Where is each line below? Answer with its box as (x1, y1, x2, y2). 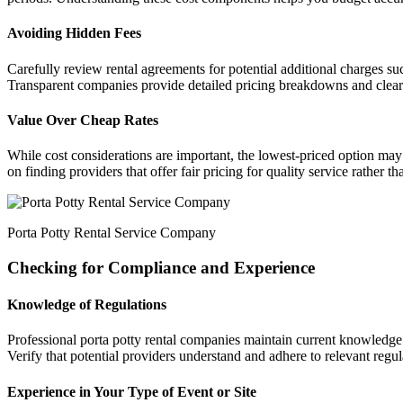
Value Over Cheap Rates (7, 112, 158, 128)
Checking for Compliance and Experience (7, 257, 315, 277)
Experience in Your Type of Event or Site (7, 383, 256, 399)
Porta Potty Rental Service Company (7, 225, 216, 241)
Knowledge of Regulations (7, 297, 166, 313)
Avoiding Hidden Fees (7, 25, 141, 41)
